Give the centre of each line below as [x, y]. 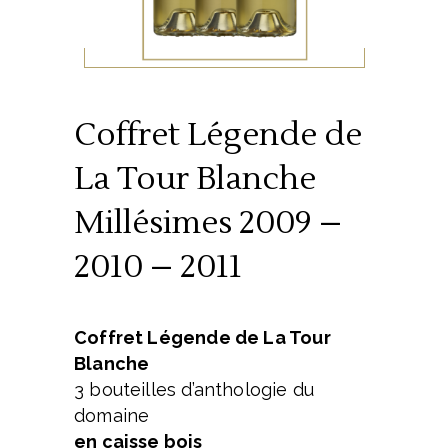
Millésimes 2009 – [208, 222]
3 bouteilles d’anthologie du [194, 389]
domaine [112, 415]
